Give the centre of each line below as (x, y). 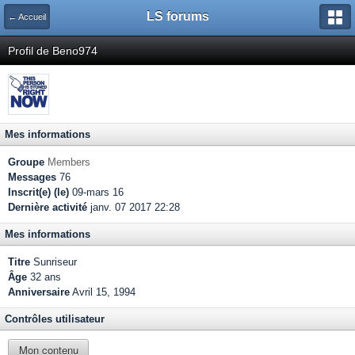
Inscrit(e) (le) (38, 192)
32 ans (44, 277)
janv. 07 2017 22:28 (134, 207)
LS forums (177, 16)
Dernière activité (48, 207)
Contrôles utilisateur (55, 319)
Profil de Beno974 (53, 51)
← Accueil (27, 17)
